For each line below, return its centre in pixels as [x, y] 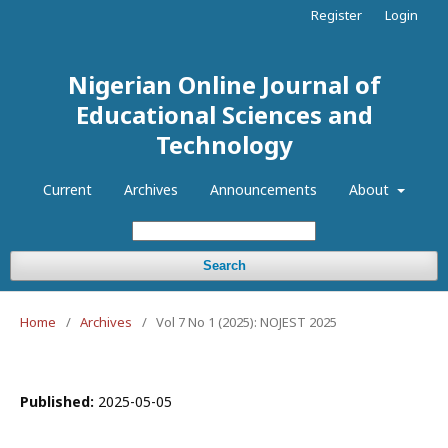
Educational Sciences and [224, 114]
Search [224, 265]
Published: [59, 401]
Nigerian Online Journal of [224, 84]
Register [336, 15]
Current [68, 189]
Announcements [264, 189]
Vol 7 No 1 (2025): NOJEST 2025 [246, 322]
